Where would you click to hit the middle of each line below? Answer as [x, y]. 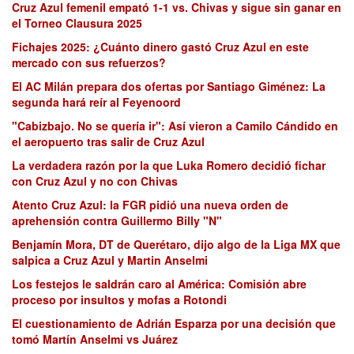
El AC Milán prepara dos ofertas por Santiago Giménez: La [169, 86]
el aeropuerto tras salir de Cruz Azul [108, 141]
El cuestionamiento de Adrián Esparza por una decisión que [174, 323]
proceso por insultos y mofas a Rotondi [119, 299]
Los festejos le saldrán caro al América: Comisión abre [159, 283]
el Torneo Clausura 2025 [77, 23]
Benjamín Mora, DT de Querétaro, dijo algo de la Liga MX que [176, 244]
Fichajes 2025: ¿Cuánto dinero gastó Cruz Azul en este [160, 46]
